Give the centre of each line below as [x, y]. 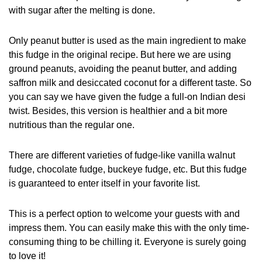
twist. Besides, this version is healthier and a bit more [118, 111]
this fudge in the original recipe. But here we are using [120, 55]
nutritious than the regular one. [72, 125]
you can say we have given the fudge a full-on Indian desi [127, 97]
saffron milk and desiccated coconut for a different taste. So [130, 83]
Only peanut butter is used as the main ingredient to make [127, 41]
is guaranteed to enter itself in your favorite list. [104, 183]
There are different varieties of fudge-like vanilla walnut [122, 155]
